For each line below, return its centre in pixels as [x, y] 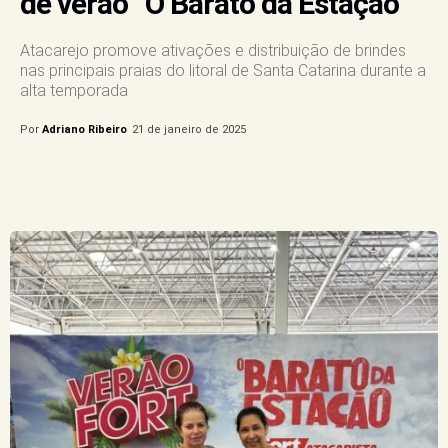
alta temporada [76, 90]
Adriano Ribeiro [84, 129]
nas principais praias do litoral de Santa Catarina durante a [223, 70]
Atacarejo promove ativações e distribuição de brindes [213, 50]
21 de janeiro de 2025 [189, 129]
